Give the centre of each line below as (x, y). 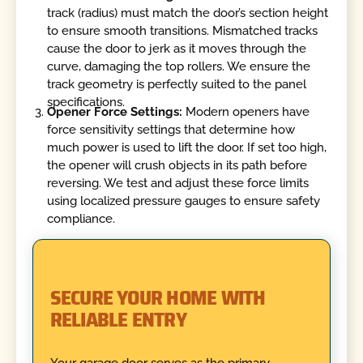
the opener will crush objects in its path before (177, 165)
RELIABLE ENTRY (118, 320)
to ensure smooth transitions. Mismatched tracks (183, 31)
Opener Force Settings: (115, 111)
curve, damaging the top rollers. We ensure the (179, 67)
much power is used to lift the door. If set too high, (187, 147)
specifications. (86, 102)
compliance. (81, 218)
